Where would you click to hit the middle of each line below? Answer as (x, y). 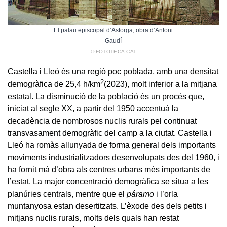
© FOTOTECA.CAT (113, 51)
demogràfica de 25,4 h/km (54, 84)
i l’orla (166, 194)
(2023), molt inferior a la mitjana (160, 84)
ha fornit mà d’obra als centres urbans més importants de (109, 169)
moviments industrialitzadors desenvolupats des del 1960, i (113, 157)
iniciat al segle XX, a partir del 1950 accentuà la (93, 108)
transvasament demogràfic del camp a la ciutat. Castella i (110, 133)
